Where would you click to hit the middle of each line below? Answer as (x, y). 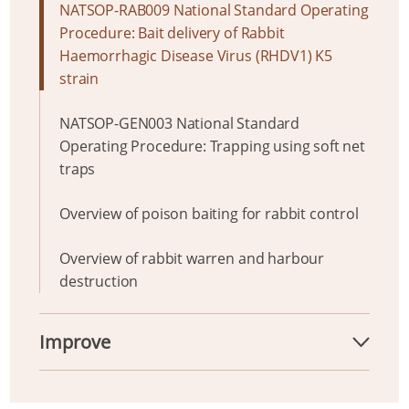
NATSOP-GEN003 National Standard (180, 123)
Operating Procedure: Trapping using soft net (212, 146)
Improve (75, 341)
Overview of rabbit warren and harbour (192, 258)
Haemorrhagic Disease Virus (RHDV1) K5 (196, 56)
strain (79, 79)
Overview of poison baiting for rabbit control (209, 214)
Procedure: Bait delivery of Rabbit (172, 33)
